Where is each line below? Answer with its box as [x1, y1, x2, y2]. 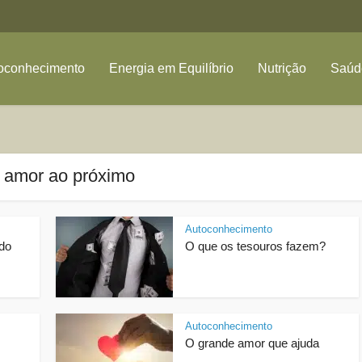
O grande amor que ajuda [185, 336, 319, 350]
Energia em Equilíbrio [109, 61, 234, 75]
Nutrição [258, 61, 306, 75]
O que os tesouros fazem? [185, 239, 326, 253]
